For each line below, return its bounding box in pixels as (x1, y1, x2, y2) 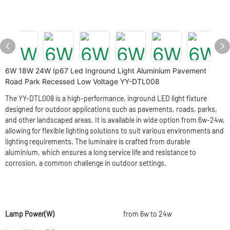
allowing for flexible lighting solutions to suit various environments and (5, 126, 224, 135)
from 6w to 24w (123, 209, 172, 218)
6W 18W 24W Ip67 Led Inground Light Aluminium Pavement (5, 66, 206, 75)
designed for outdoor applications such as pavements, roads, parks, (5, 105, 217, 113)
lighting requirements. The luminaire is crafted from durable (5, 137, 190, 146)
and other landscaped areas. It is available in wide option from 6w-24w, (5, 116, 225, 124)
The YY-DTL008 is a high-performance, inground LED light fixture (5, 94, 207, 103)
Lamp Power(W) (5, 209, 54, 218)
